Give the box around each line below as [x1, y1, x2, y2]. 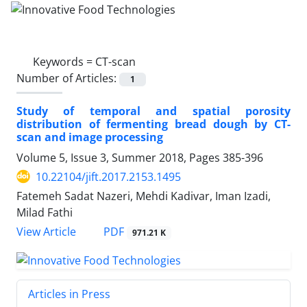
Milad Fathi [16, 204, 73, 220]
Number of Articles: [16, 70, 119, 86]
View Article [16, 224, 76, 239]
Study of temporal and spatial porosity [16, 103, 291, 119]
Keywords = [33, 53, 95, 69]
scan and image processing [16, 129, 163, 145]
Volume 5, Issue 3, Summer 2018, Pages [16, 149, 223, 165]
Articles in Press [28, 286, 110, 302]
